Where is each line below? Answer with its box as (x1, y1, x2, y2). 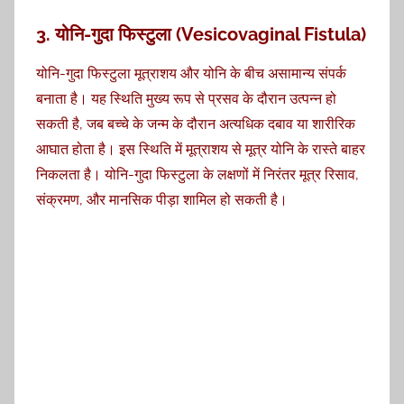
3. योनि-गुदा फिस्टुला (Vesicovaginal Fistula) (36, 23, 366, 46)
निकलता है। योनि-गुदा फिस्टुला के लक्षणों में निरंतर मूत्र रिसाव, (36, 166, 359, 184)
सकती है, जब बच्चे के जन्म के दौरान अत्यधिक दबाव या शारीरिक (36, 115, 355, 133)
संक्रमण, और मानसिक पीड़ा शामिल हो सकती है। (36, 191, 288, 209)
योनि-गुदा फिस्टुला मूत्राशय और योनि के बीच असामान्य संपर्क (36, 65, 346, 83)
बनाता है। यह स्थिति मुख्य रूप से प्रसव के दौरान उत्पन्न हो (36, 90, 336, 108)
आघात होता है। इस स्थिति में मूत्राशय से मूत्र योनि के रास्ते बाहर (36, 141, 365, 159)
